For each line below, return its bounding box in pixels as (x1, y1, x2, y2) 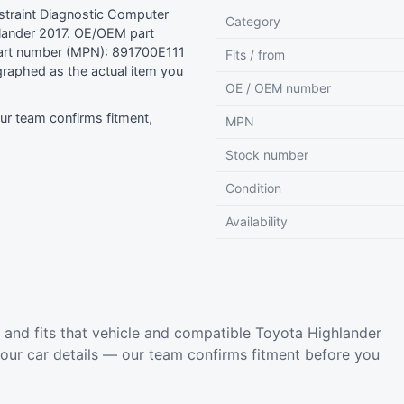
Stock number (225, 147, 308, 162)
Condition (225, 180, 281, 196)
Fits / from (225, 47, 285, 62)
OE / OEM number (225, 80, 331, 96)
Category (225, 14, 280, 29)
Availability (225, 214, 288, 229)
